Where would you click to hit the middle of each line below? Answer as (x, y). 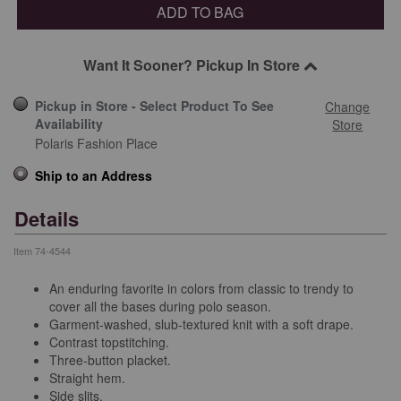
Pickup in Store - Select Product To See (154, 105)
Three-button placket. (110, 360)
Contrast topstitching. (109, 342)
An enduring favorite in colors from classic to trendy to (201, 289)
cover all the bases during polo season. (162, 307)
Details (47, 218)
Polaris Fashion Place (96, 143)
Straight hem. (87, 378)
